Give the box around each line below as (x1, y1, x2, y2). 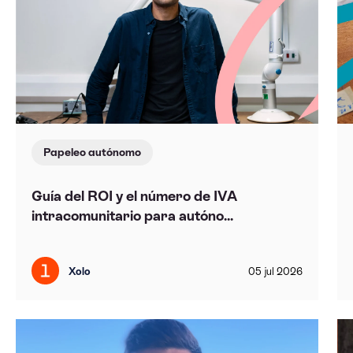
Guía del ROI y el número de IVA (31, 187, 237, 204)
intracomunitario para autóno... (31, 206, 233, 224)
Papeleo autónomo (43, 145, 141, 158)
